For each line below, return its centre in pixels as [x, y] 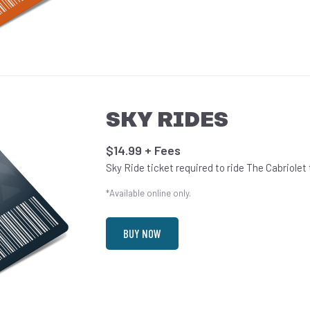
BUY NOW [143, 234]
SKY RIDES [167, 121]
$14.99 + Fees [144, 151]
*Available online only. [149, 193]
